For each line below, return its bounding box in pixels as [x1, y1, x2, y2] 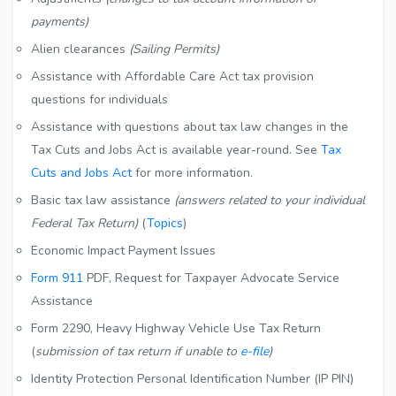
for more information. [132, 164, 256, 182]
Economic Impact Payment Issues [31, 242, 216, 260]
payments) [31, 13, 88, 31]
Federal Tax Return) [31, 215, 138, 232]
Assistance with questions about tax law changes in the [31, 118, 348, 136]
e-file [240, 343, 269, 361]
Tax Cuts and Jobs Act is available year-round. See [31, 141, 321, 159]
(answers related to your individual [174, 192, 365, 209]
